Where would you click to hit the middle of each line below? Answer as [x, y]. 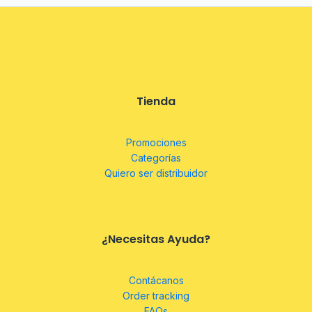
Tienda [156, 101]
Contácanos [156, 281]
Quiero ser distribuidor [156, 173]
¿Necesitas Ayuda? [156, 239]
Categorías [156, 158]
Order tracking [156, 296]
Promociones [156, 142]
